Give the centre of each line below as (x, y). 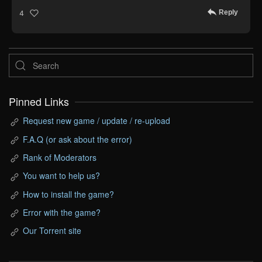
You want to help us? (61, 176)
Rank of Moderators (60, 157)
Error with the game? (62, 212)
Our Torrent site (52, 231)
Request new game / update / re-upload (96, 121)
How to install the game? (68, 194)
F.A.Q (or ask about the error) (77, 139)
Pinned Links (39, 102)
